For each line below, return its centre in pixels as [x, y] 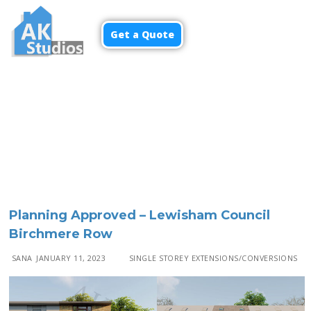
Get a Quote [142, 34]
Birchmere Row [61, 234]
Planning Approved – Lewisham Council [140, 216]
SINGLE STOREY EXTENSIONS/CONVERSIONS [212, 258]
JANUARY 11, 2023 [71, 258]
